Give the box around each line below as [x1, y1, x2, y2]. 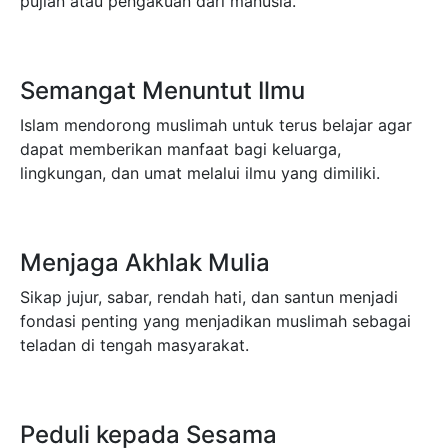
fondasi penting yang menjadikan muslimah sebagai [20, 310, 411, 331]
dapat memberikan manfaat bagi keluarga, [20, 138, 341, 159]
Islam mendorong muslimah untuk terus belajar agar [20, 114, 412, 135]
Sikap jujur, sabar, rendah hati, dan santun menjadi [20, 286, 398, 307]
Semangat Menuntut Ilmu [20, 75, 305, 105]
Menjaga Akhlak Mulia [20, 247, 270, 277]
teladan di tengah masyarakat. [20, 334, 249, 355]
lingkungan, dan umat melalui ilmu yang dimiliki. [20, 162, 380, 183]
